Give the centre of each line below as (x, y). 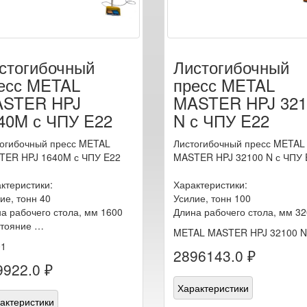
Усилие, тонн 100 (212, 198)
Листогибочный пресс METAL (239, 143)
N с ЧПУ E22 (221, 120)
